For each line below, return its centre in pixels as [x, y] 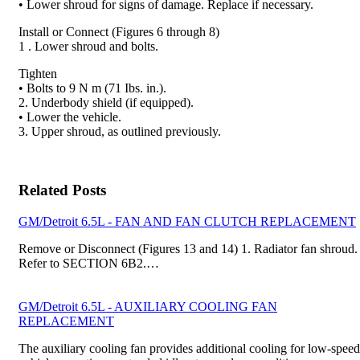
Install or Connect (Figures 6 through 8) [119, 32]
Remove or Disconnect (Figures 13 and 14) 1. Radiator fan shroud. [188, 248]
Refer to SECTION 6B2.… [89, 263]
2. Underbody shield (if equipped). [106, 103]
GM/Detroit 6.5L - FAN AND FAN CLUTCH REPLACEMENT [187, 221]
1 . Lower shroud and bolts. [88, 47]
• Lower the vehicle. [70, 117]
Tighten [38, 74]
